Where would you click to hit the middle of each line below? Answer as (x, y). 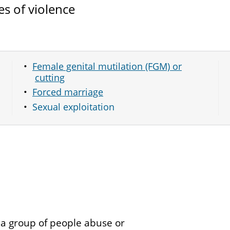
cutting (50, 77)
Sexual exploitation (73, 107)
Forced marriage (68, 92)
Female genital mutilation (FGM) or (107, 66)
